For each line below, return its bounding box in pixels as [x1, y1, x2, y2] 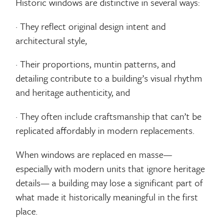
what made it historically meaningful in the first [16, 190, 198, 203]
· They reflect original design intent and [16, 19, 166, 33]
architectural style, [16, 33, 88, 47]
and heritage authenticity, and [16, 86, 131, 99]
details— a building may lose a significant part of [16, 175, 203, 189]
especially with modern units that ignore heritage [16, 161, 205, 175]
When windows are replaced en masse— [16, 147, 173, 161]
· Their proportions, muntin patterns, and [16, 57, 176, 71]
